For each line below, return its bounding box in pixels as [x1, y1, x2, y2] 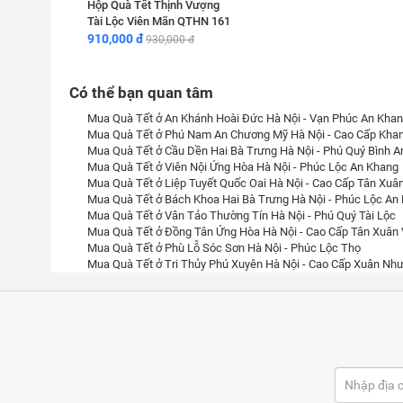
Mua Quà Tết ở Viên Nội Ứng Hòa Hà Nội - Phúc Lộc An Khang [87, 160, 399, 174]
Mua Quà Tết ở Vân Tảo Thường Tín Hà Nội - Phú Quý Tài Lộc [87, 209, 396, 222]
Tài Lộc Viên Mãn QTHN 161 [87, 14, 230, 28]
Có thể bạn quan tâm [69, 84, 213, 102]
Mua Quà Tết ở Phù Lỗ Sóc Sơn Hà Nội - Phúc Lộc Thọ [87, 241, 361, 255]
